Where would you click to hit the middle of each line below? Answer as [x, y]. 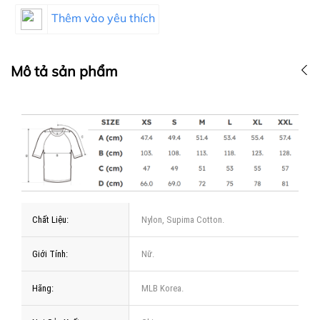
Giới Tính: [50, 254]
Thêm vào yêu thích [103, 18]
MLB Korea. [162, 288]
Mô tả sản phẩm [64, 71]
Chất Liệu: [50, 219]
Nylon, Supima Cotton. [183, 219]
